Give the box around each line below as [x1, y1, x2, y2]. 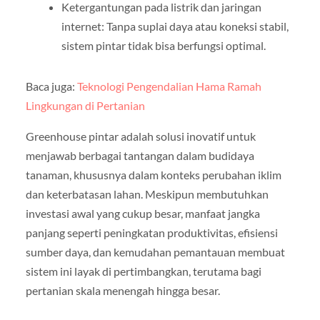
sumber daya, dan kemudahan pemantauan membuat [25, 245, 285, 259]
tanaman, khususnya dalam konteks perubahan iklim [25, 168, 281, 182]
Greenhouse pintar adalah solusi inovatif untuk [25, 129, 256, 144]
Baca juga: [25, 79, 77, 94]
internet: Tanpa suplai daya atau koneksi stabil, [61, 19, 289, 34]
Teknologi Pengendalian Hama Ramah [76, 79, 261, 94]
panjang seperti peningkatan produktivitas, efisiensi [25, 226, 278, 240]
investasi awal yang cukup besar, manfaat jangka [25, 206, 260, 221]
